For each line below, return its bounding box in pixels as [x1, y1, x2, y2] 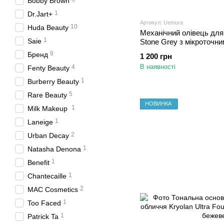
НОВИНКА [145, 100, 171, 107]
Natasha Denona [27, 145, 81, 153]
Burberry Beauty [27, 77, 79, 85]
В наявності [140, 62, 175, 70]
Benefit [27, 158, 49, 166]
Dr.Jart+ [27, 10, 52, 18]
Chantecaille [27, 172, 66, 180]
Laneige [27, 118, 53, 126]
